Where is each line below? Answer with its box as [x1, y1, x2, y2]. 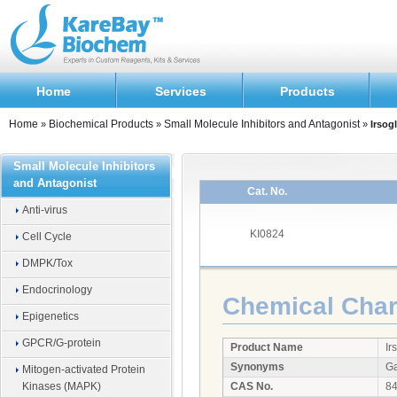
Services [154, 84, 206, 98]
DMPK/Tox [22, 257, 73, 269]
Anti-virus [22, 204, 67, 216]
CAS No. [230, 380, 273, 393]
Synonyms [230, 361, 284, 373]
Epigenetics [22, 310, 79, 323]
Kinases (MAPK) [22, 380, 101, 393]
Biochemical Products [49, 118, 153, 130]
